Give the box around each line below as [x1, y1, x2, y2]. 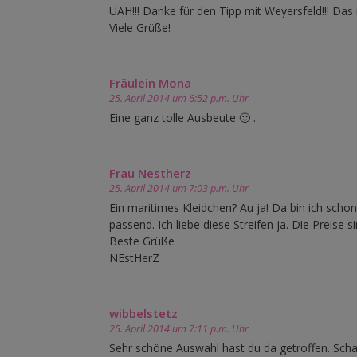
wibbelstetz [109, 305, 178, 322]
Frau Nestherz [109, 165, 191, 182]
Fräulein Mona [109, 75, 191, 92]
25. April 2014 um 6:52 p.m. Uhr [109, 92, 249, 106]
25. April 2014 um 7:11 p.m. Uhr [109, 322, 249, 336]
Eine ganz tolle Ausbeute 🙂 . [109, 110, 256, 126]
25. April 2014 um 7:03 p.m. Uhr [109, 182, 249, 196]
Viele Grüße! [109, 20, 171, 36]
